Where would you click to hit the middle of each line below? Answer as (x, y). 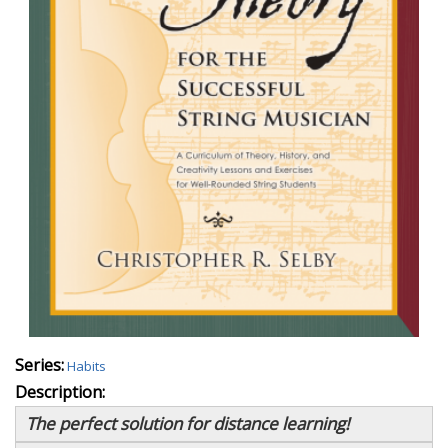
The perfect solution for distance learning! (187, 423)
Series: (39, 364)
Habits (86, 365)
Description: (60, 391)
